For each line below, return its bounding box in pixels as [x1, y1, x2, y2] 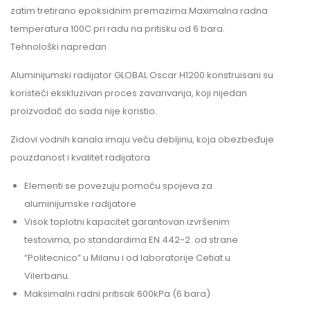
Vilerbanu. [24, 268, 70, 282]
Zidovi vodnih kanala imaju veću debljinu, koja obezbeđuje [10, 132, 274, 146]
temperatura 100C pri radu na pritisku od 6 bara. [10, 21, 225, 35]
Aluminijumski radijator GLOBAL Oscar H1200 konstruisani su [10, 68, 273, 82]
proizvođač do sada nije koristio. [10, 104, 157, 118]
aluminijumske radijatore [24, 197, 136, 210]
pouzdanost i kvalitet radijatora [10, 150, 150, 164]
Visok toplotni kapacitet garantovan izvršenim [24, 215, 230, 228]
